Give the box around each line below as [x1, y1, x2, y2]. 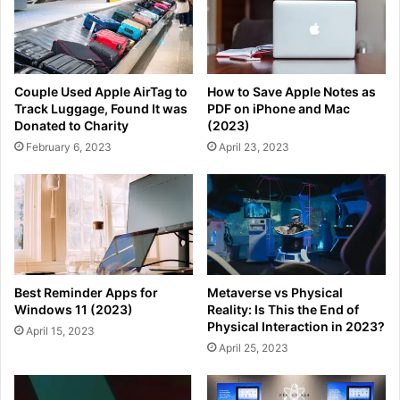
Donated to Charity [14, 118, 129, 134]
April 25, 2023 [219, 340, 288, 354]
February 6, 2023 [26, 140, 112, 154]
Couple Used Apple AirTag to [14, 84, 187, 100]
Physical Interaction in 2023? [207, 318, 385, 334]
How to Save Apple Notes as [207, 84, 376, 100]
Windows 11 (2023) [14, 301, 133, 317]
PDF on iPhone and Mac [207, 101, 350, 117]
